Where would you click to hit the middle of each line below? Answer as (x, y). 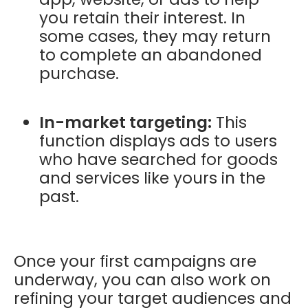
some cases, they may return (155, 36)
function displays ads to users (158, 141)
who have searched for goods (159, 159)
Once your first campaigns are (135, 261)
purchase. (79, 73)
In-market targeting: (126, 122)
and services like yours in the (153, 178)
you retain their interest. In (143, 18)
